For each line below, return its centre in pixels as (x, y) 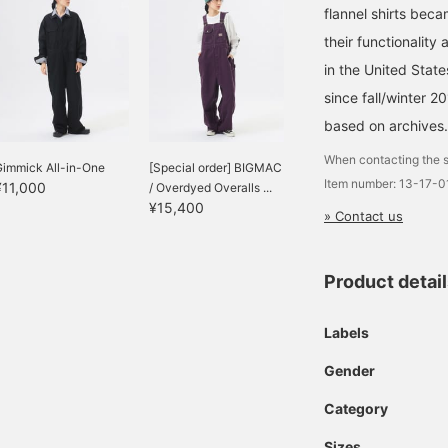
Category (356, 408)
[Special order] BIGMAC (215, 167)
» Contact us (363, 216)
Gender (349, 370)
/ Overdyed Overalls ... (210, 187)
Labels (346, 332)
